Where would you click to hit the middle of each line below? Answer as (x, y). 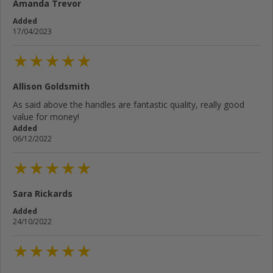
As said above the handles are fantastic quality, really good (129, 104)
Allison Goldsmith (51, 86)
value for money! (46, 116)
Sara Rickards (43, 194)
